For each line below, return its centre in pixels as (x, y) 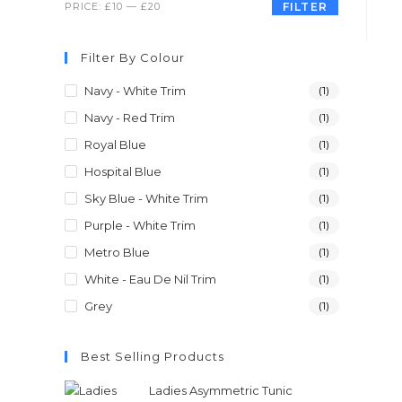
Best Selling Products (153, 356)
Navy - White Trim (135, 91)
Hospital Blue (123, 171)
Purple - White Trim (140, 225)
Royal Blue (115, 144)
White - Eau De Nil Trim (150, 279)
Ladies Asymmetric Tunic (221, 390)
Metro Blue (117, 252)
